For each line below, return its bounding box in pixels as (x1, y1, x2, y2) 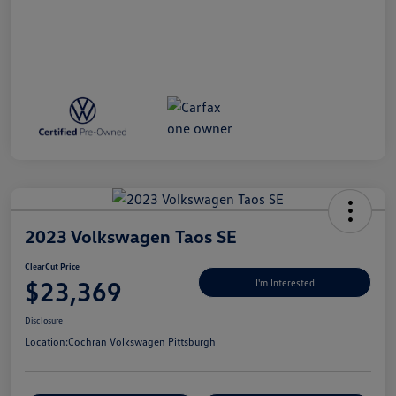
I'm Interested (255, 277, 315, 289)
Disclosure (25, 314, 63, 325)
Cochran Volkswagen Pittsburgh (68, 334, 216, 348)
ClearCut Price (25, 260, 80, 271)
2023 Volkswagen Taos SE (25, 225, 237, 247)
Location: (25, 334, 68, 348)
